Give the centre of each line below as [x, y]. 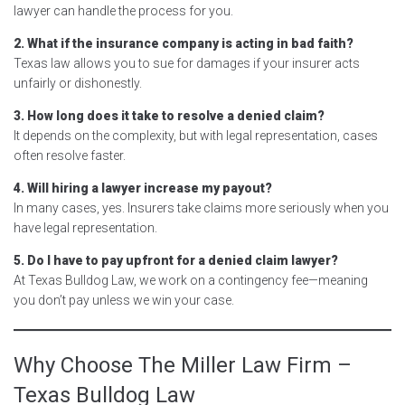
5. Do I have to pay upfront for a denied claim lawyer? [176, 260]
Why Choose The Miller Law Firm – [183, 365]
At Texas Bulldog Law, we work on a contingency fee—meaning [191, 280]
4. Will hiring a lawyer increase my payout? [143, 188]
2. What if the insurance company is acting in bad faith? [184, 43]
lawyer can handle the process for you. [123, 10]
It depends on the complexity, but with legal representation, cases [196, 135]
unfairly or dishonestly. [78, 83]
